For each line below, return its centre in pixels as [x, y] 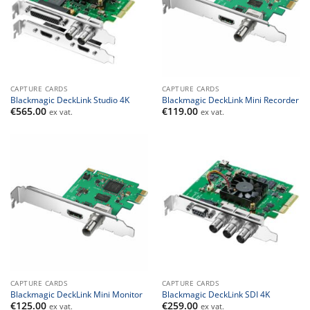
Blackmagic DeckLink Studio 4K [70, 99]
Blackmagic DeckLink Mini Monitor [76, 294]
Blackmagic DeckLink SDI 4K [216, 294]
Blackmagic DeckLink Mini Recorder [230, 99]
